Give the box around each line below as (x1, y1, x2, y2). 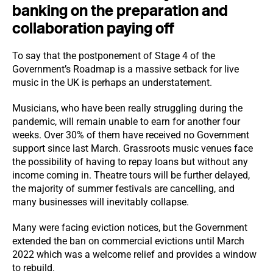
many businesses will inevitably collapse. (12, 196, 189, 208)
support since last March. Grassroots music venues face (12, 143, 253, 154)
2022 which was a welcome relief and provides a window (12, 249, 257, 260)
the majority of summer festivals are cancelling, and (12, 183, 235, 194)
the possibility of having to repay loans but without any (12, 156, 248, 168)
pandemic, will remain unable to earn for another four (12, 116, 240, 127)
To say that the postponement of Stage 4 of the (12, 50, 215, 62)
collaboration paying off (12, 19, 174, 37)
